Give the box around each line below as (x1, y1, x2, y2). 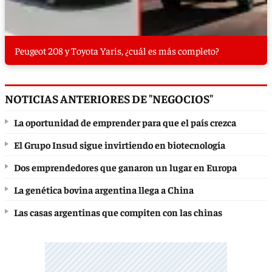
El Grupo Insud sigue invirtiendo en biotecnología (14, 138, 225, 151)
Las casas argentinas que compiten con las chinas (14, 206, 222, 219)
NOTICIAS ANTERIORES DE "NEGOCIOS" (5, 91, 213, 106)
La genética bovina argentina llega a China (14, 183, 194, 196)
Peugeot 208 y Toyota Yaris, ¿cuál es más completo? (15, 44, 219, 57)
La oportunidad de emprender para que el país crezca (14, 116, 236, 129)
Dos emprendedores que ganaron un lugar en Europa (14, 161, 237, 174)
